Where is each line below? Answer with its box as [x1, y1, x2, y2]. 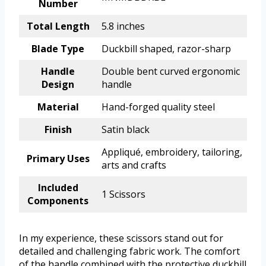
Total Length [26, 20, 90, 33]
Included [37, 181, 78, 195]
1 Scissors [102, 188, 145, 201]
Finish [44, 123, 72, 137]
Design [42, 78, 74, 91]
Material [37, 100, 79, 114]
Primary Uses [26, 152, 90, 166]
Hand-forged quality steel [102, 100, 215, 114]
